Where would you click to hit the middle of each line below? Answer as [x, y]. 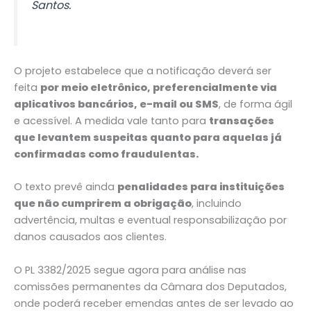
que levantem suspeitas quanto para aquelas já [148, 137]
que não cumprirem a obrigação [103, 204]
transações [242, 120]
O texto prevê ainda [66, 187]
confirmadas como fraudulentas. [106, 154]
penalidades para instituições [201, 187]
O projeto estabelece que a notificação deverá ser [143, 70]
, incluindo [217, 204]
